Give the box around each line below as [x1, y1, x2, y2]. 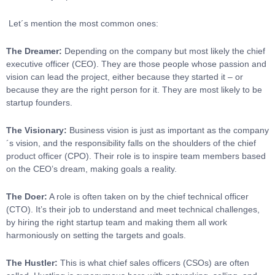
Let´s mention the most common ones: [6, 18, 158, 28]
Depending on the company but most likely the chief [64, 46, 265, 56]
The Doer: [6, 192, 47, 201]
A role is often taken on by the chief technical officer [47, 192, 249, 201]
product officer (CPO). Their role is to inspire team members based [6, 151, 266, 161]
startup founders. [6, 98, 72, 107]
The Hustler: [6, 258, 60, 268]
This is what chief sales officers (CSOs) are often [60, 258, 249, 268]
